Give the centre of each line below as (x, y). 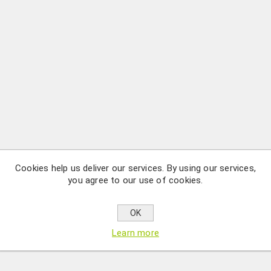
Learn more (135, 233)
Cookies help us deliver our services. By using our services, (135, 168)
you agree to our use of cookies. (135, 180)
